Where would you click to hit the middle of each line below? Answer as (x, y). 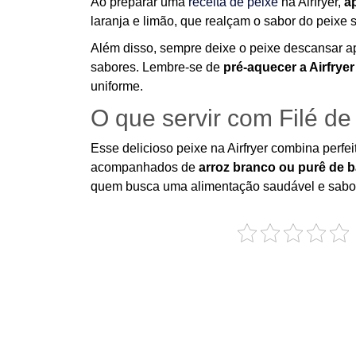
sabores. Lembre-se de (157, 67)
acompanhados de (145, 167)
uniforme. (117, 86)
